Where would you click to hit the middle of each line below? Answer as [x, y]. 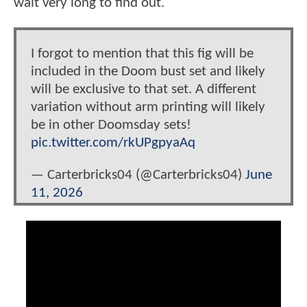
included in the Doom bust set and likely [148, 72]
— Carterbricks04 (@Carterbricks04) [138, 175]
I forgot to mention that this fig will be [142, 54]
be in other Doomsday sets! [111, 125]
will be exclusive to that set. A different [144, 90]
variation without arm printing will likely [148, 108]
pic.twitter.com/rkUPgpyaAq [113, 143]
